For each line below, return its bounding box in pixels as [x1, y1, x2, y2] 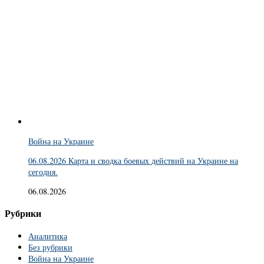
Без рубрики [28, 241, 72, 253]
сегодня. [28, 166, 58, 177]
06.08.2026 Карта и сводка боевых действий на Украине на [28, 154, 238, 166]
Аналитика [28, 230, 67, 242]
